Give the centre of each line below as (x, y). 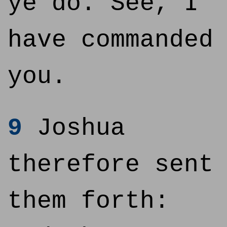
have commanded (110, 40)
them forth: (88, 201)
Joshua (74, 128)
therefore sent (110, 165)
